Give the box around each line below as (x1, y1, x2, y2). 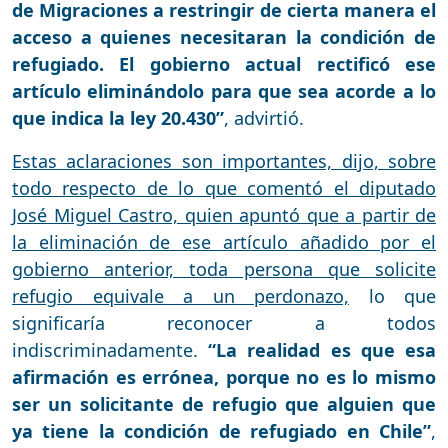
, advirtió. (224, 105, 304, 130)
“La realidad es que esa (208, 337, 437, 362)
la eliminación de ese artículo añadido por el (12, 229, 436, 254)
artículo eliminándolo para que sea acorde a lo (12, 78, 436, 103)
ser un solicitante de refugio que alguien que (12, 391, 436, 416)
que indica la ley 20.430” (12, 105, 224, 130)
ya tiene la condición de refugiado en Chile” (12, 418, 431, 443)
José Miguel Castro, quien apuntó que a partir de (12, 202, 436, 227)
